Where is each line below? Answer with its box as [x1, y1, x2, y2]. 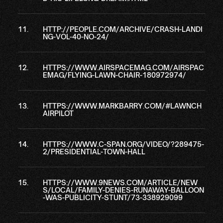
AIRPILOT [42, 109, 74, 117]
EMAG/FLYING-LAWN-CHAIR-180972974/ [42, 71, 186, 79]
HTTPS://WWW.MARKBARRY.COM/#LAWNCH [42, 102, 202, 110]
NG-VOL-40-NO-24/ [42, 32, 109, 41]
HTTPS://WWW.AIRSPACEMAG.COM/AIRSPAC [42, 63, 204, 72]
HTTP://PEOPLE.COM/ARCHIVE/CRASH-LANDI [42, 25, 203, 33]
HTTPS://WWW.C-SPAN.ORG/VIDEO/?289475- [42, 140, 204, 148]
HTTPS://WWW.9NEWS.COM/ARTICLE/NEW [42, 178, 198, 187]
